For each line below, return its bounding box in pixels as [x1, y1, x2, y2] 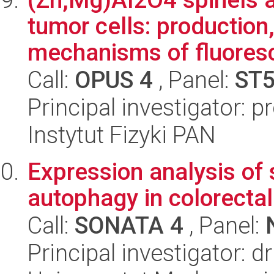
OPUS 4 [75, 66, 153, 94]
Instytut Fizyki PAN [28, 121, 216, 149]
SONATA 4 [75, 212, 183, 239]
